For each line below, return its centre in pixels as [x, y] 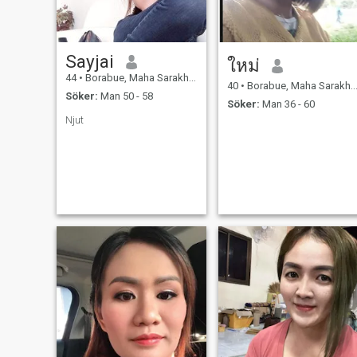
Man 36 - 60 [287, 104]
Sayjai [89, 62]
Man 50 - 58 [125, 96]
